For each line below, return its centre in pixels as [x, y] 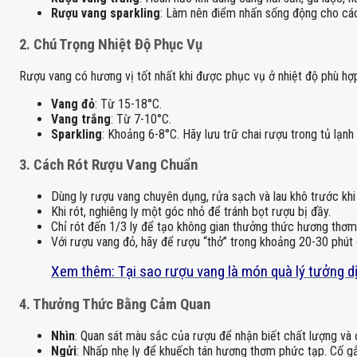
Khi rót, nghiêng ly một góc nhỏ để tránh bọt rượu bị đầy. [191, 212]
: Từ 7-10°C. [141, 119]
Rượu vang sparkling [106, 14]
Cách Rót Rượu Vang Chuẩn [116, 165]
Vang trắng [81, 119]
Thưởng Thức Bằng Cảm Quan [122, 304]
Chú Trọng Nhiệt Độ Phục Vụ [118, 45]
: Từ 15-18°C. [128, 104]
